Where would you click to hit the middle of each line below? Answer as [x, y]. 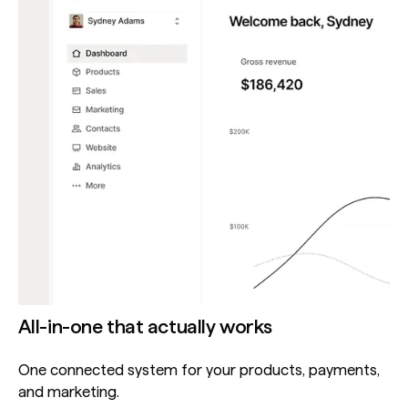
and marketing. [68, 392]
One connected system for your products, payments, [199, 370]
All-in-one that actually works [145, 327]
